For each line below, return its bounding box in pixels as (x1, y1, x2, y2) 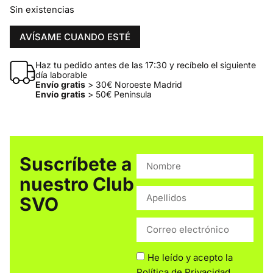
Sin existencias (10, 4, 74, 16)
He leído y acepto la (147, 251, 233, 263)
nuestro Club (19, 172, 134, 195)
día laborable (35, 69, 87, 80)
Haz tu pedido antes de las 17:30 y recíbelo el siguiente (35, 59, 256, 70)
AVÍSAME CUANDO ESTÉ (19, 30, 130, 43)
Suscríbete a (19, 152, 132, 175)
